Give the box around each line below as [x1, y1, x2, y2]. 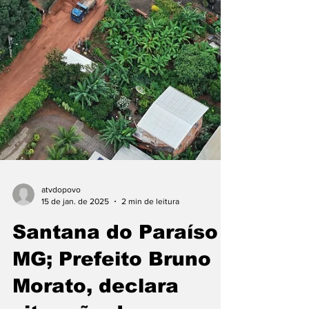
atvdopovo [41, 278, 81, 288]
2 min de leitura [121, 289, 179, 299]
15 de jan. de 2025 [41, 289, 109, 299]
